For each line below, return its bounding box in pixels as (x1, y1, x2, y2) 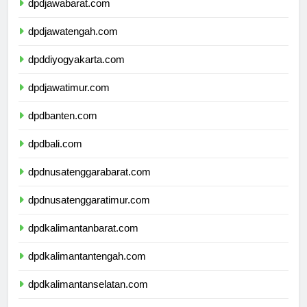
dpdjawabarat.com (28, 10, 110, 22)
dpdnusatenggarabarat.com (28, 178, 151, 191)
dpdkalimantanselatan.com (28, 291, 148, 303)
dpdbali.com (28, 150, 82, 162)
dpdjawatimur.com (28, 94, 110, 106)
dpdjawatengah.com (28, 38, 118, 50)
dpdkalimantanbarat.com (28, 234, 138, 247)
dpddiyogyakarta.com (28, 66, 125, 78)
